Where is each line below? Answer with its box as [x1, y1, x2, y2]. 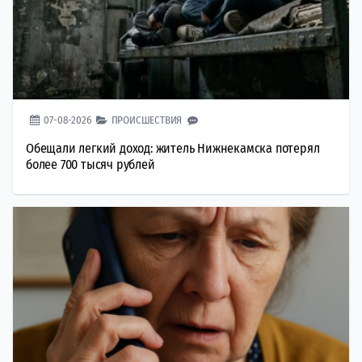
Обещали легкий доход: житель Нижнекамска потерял [26, 140, 320, 156]
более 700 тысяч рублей [26, 156, 155, 172]
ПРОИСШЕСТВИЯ [111, 113, 183, 126]
